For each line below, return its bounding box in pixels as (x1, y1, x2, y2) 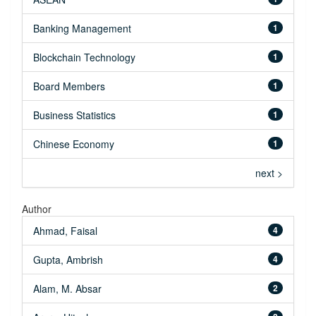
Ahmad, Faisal (33, 224, 97, 238)
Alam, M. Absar (33, 281, 102, 296)
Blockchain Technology (33, 50, 135, 65)
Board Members (33, 79, 105, 94)
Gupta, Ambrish (33, 253, 103, 267)
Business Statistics (33, 108, 116, 123)
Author (22, 202, 51, 217)
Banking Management (33, 21, 131, 36)
